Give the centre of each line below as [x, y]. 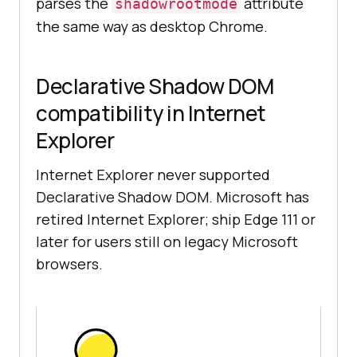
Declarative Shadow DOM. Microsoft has [173, 197]
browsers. [69, 264]
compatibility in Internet [151, 114]
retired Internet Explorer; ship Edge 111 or [176, 220]
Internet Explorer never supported [153, 175]
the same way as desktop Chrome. [152, 27]
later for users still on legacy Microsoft [167, 242]
